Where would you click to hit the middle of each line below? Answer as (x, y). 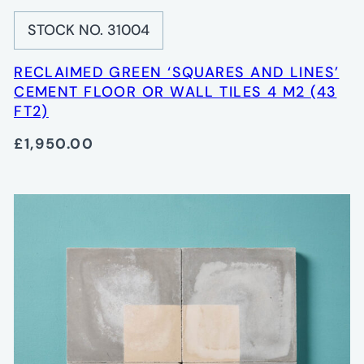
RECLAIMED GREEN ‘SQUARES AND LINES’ (177, 73)
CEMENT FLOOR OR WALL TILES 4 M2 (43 (175, 92)
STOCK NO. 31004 (89, 30)
